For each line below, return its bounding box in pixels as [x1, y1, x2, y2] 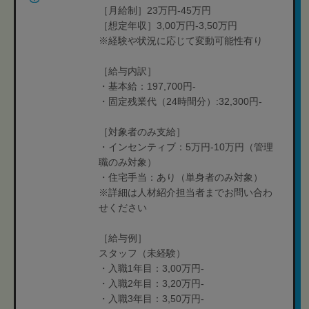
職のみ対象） [99, 157, 157, 168]
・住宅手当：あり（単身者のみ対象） [99, 172, 272, 183]
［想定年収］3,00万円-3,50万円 [99, 20, 237, 31]
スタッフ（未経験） [99, 248, 186, 259]
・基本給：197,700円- [99, 81, 196, 92]
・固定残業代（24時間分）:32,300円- [99, 96, 262, 107]
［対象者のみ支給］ [99, 126, 186, 137]
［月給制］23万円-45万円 [99, 5, 211, 16]
